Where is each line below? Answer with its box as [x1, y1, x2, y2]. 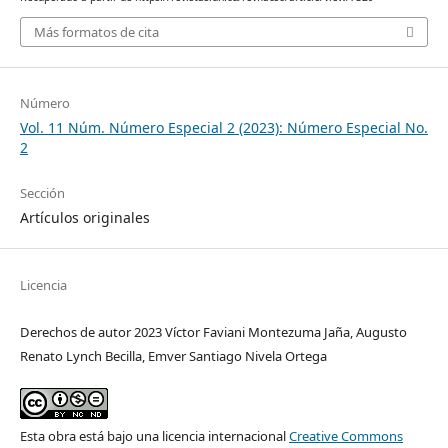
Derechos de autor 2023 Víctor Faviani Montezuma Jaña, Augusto [19, 322, 407, 341]
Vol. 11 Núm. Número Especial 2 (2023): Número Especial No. [19, 118, 428, 138]
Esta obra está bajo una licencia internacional [19, 426, 289, 445]
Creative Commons [288, 426, 403, 445]
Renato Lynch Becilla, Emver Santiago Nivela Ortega [19, 346, 327, 365]
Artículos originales [19, 208, 150, 228]
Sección [19, 184, 65, 203]
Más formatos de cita [33, 23, 159, 42]
